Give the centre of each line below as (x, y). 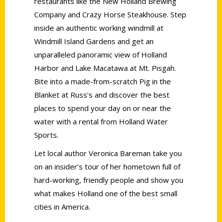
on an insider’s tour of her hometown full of (107, 166)
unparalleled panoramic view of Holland (101, 54)
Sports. (46, 135)
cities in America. (62, 206)
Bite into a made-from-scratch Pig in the (103, 81)
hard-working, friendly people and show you (109, 180)
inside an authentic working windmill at (99, 28)
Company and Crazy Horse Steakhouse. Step (110, 14)
